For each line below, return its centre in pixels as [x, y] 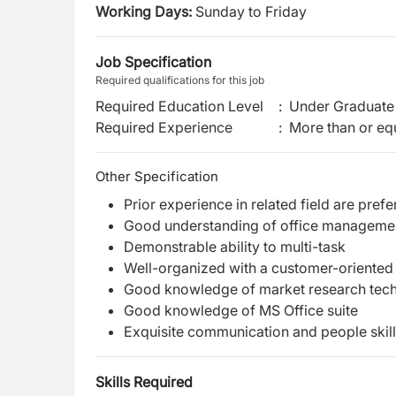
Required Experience [164, 127]
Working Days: [144, 11]
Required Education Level [179, 106]
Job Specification [153, 62]
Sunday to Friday [249, 11]
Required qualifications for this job [180, 80]
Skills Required [144, 382]
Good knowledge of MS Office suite [241, 310]
